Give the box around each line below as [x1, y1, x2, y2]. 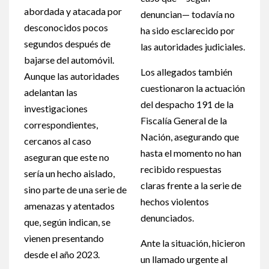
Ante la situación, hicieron [141, 237, 245, 249]
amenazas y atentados [24, 200, 115, 212]
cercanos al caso [24, 135, 91, 147]
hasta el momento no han [141, 147, 241, 159]
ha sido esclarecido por [141, 25, 235, 37]
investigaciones [24, 103, 88, 115]
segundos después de [24, 38, 110, 50]
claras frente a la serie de [141, 180, 241, 192]
